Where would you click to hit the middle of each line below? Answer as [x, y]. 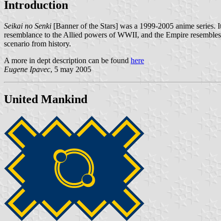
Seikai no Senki [28, 26]
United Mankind [46, 99]
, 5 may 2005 [71, 69]
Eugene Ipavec [27, 69]
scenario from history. [37, 43]
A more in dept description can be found [67, 60]
